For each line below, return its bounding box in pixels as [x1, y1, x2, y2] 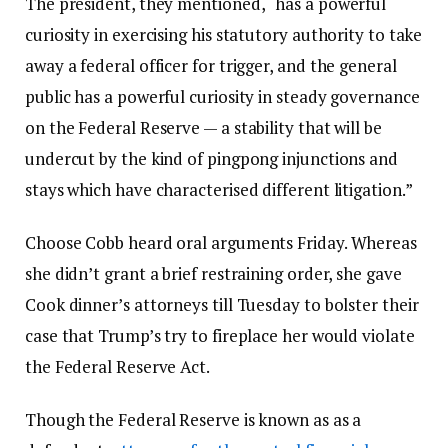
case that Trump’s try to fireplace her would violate [25, 323, 415, 347]
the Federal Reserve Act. [25, 354, 210, 378]
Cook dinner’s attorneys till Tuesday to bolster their [25, 292, 419, 316]
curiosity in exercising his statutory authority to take [25, 22, 423, 46]
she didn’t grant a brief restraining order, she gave [25, 261, 402, 285]
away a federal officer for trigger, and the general [25, 53, 397, 77]
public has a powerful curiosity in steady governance [25, 84, 420, 108]
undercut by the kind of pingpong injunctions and [25, 146, 398, 170]
